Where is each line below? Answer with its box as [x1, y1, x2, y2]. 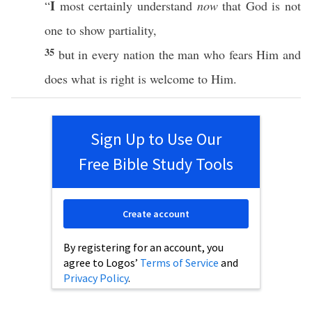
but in [58, 46, 93, 63]
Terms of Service [140, 256, 219, 270]
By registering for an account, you [63, 240, 224, 254]
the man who [154, 46, 229, 63]
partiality [109, 22, 153, 38]
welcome [150, 70, 194, 87]
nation [123, 46, 155, 63]
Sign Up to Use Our [91, 128, 221, 150]
